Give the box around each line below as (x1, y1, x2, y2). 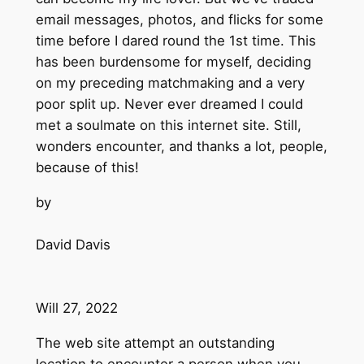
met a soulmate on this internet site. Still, (35, 117, 301, 134)
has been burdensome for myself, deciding (35, 54, 311, 71)
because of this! (35, 159, 139, 176)
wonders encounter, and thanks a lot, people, (35, 138, 327, 155)
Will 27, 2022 (35, 299, 118, 316)
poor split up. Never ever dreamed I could (35, 96, 303, 113)
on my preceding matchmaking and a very (35, 75, 305, 92)
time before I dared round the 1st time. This (35, 32, 316, 50)
